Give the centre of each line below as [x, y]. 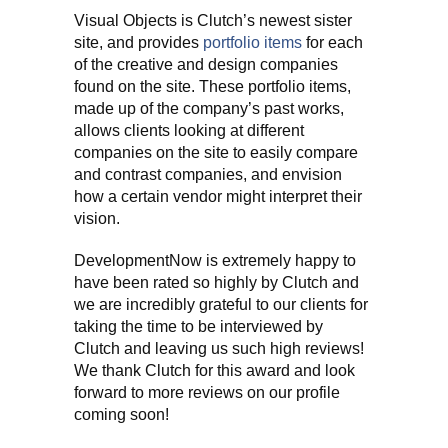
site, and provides [138, 42]
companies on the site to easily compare [216, 152]
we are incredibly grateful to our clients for [221, 304]
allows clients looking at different [189, 130]
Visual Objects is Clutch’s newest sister [213, 20]
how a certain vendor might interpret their [218, 196]
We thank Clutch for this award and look [214, 370]
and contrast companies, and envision [208, 174]
